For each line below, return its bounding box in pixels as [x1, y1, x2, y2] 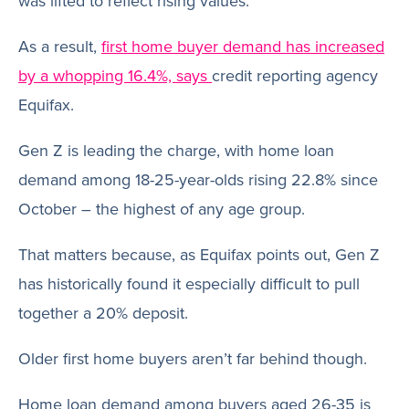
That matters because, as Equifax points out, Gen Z [18, 243, 380, 266]
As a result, [18, 35, 101, 58]
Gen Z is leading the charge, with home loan [18, 139, 334, 162]
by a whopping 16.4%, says [18, 64, 212, 87]
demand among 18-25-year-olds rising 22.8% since [18, 168, 378, 191]
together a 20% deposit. [18, 301, 188, 324]
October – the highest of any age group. [18, 197, 305, 220]
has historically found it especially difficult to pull [18, 272, 360, 295]
